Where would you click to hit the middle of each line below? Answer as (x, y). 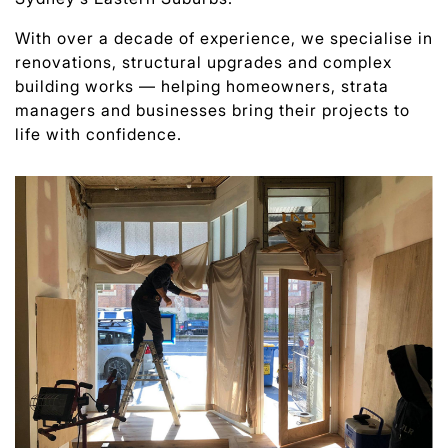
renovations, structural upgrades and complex (203, 61)
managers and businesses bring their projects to (212, 109)
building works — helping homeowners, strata (202, 85)
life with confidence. (98, 133)
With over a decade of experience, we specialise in (224, 37)
